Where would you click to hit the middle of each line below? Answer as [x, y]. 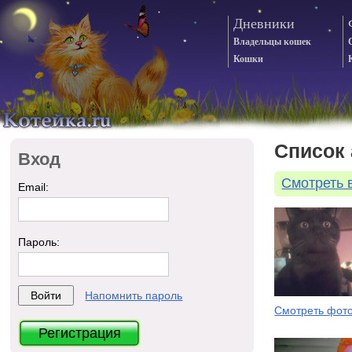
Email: [34, 187]
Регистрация [79, 333]
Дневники [264, 24]
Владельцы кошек [272, 42]
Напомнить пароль [134, 296]
